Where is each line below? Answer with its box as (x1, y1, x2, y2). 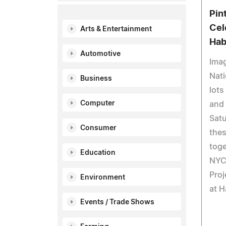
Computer (80, 100, 115, 107)
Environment (80, 174, 125, 181)
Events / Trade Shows (80, 199, 154, 206)
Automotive (80, 50, 121, 58)
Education (80, 149, 116, 156)
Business (80, 75, 112, 82)
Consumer (80, 125, 117, 132)
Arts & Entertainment (80, 26, 152, 33)
